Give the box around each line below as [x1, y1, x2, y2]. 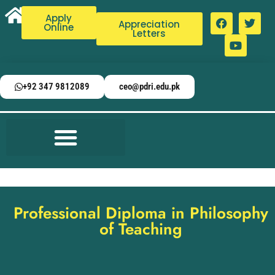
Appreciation [118, 18, 180, 31]
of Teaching [99, 217, 182, 241]
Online [44, 21, 74, 34]
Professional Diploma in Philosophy [13, 201, 268, 225]
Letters [133, 27, 166, 40]
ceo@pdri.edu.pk [119, 81, 180, 92]
